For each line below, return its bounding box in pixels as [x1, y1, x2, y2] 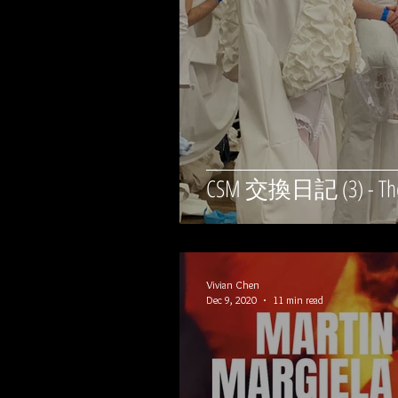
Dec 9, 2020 [206, 293, 257, 306]
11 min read [273, 293, 323, 306]
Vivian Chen [206, 278, 259, 291]
